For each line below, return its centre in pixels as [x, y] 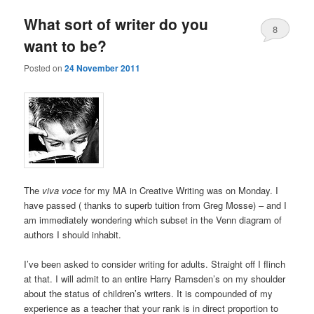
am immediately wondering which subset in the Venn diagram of [153, 220]
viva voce [62, 191]
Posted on [45, 67]
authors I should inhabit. [73, 235]
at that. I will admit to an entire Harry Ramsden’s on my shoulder [155, 279]
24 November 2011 [103, 68]
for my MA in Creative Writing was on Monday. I [180, 191]
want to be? [66, 46]
